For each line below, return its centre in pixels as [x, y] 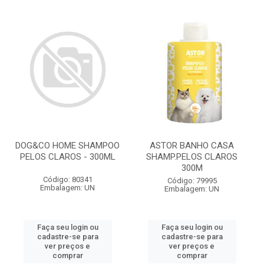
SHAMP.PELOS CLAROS [192, 157]
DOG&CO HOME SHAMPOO [67, 146]
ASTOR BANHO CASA [192, 146]
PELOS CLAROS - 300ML [67, 157]
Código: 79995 [192, 181]
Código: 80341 [67, 179]
